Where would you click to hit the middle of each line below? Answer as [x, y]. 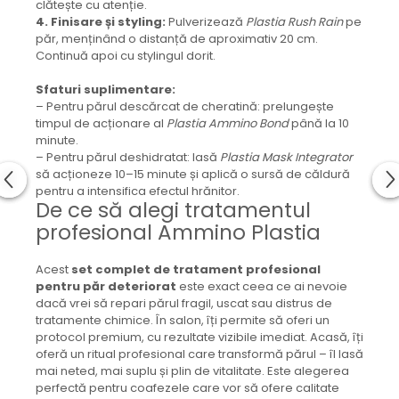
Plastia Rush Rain [294, 22]
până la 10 [319, 124]
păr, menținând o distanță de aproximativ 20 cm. [177, 39]
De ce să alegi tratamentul [173, 211]
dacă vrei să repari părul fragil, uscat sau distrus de [184, 304]
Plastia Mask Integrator [286, 158]
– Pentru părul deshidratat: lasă [128, 158]
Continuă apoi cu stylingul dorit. [126, 56]
